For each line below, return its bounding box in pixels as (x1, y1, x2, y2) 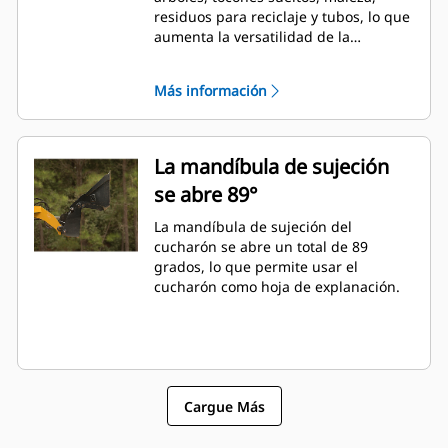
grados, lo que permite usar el (154, 257, 358, 277)
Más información (154, 81, 267, 101)
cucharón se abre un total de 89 (154, 237, 368, 257)
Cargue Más (183, 396, 265, 416)
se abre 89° (154, 181, 258, 209)
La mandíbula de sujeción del (154, 217, 352, 237)
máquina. (154, 47, 218, 67)
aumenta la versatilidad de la (154, 27, 350, 47)
